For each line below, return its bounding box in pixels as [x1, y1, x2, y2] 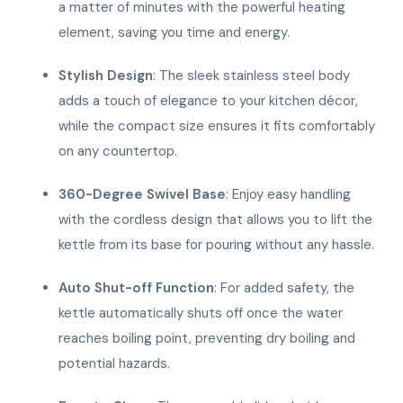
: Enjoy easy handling [226, 184, 352, 203]
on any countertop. [58, 141, 178, 160]
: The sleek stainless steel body [153, 66, 351, 85]
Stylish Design [58, 66, 154, 85]
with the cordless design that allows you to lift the [58, 210, 373, 228]
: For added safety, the [214, 278, 355, 297]
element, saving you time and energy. [58, 22, 291, 41]
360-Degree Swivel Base [58, 184, 227, 203]
